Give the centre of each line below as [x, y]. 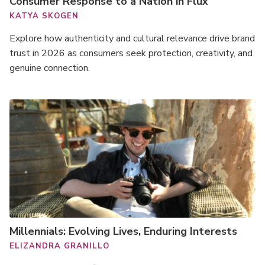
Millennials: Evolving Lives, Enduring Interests [123, 231]
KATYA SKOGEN [44, 16]
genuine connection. [50, 68]
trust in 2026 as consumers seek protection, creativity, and [131, 53]
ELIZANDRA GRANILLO [59, 246]
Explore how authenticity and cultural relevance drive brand [132, 38]
